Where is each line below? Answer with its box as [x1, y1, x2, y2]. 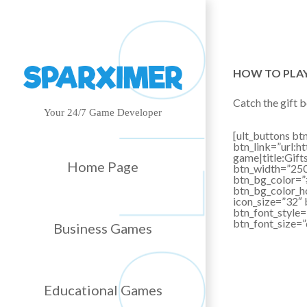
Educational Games [43, 281, 162, 298]
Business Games [53, 219, 152, 236]
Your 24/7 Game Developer [44, 107, 162, 119]
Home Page [67, 158, 138, 175]
